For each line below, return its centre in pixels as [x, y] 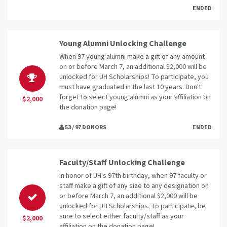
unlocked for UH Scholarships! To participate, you [134, 77]
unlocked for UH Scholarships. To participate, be [133, 206]
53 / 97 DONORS [85, 128]
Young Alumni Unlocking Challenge [123, 44]
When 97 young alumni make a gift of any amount [132, 57]
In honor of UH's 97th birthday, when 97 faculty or [133, 176]
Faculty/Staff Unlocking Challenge [122, 163]
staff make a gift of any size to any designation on [134, 186]
